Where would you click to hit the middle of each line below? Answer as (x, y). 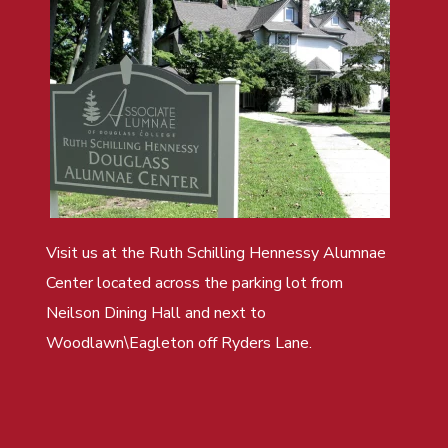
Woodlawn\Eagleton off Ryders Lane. (179, 342)
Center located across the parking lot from (195, 282)
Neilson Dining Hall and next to (156, 312)
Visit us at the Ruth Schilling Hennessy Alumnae (216, 252)
